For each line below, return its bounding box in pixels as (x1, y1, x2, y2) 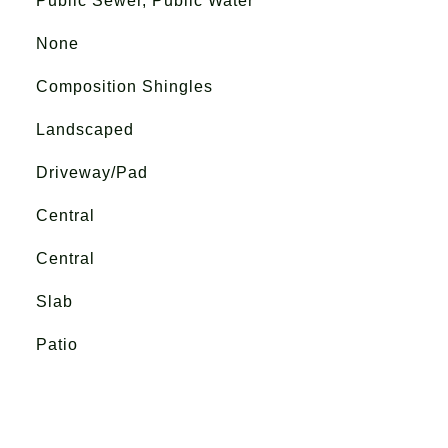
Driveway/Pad (35, 164, 148, 181)
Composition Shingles (35, 78, 213, 95)
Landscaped (35, 121, 134, 138)
